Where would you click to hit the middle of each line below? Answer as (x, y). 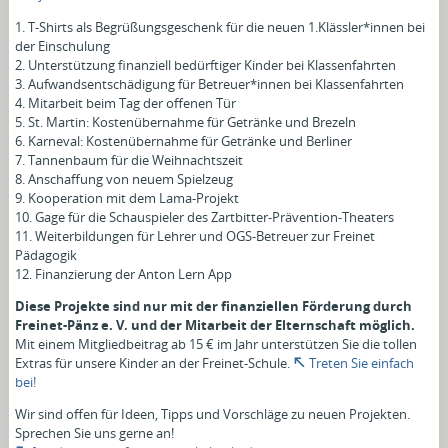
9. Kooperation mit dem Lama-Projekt (127, 197)
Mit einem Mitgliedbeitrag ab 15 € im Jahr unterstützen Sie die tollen (216, 343)
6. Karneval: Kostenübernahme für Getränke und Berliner (184, 140)
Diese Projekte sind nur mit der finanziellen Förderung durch (214, 305)
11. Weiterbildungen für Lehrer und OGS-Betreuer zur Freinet (195, 235)
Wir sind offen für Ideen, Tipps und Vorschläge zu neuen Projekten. (213, 413)
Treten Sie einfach (362, 362)
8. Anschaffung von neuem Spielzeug (124, 178)
